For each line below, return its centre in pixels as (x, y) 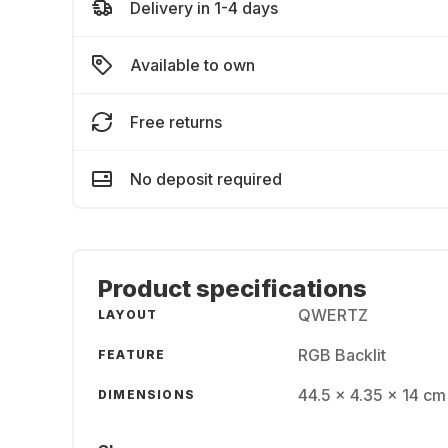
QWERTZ (333, 315)
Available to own (192, 65)
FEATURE (132, 354)
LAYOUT (128, 314)
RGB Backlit (342, 355)
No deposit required (206, 179)
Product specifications (232, 288)
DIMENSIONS (146, 394)
